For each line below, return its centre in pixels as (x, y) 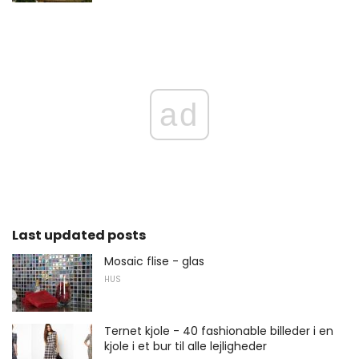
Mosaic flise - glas (154, 262)
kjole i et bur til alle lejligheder (186, 346)
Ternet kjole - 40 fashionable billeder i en (219, 331)
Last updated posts (79, 236)
